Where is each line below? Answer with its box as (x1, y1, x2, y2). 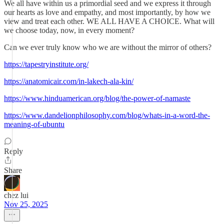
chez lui (4, 191, 28, 199)
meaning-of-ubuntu (4, 120, 64, 128)
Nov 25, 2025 (4, 200, 48, 208)
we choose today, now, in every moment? (4, 26, 134, 34)
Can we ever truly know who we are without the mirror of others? (4, 43, 211, 51)
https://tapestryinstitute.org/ (4, 60, 88, 68)
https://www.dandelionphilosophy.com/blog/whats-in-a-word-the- (4, 111, 210, 119)
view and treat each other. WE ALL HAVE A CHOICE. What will (4, 17, 214, 25)
